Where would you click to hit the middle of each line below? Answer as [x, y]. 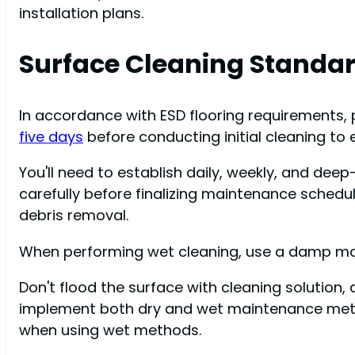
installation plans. [81, 13]
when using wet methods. [110, 330]
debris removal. [74, 216]
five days [51, 137]
